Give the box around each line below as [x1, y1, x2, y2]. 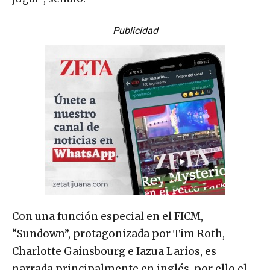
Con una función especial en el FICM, [12, 210, 203, 224]
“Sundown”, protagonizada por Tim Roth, [12, 227, 225, 241]
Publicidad [112, 25, 158, 37]
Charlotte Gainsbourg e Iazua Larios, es [12, 245, 216, 259]
